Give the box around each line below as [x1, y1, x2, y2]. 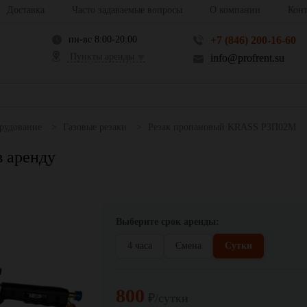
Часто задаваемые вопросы [71, 5, 182, 15]
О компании [209, 5, 260, 15]
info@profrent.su [210, 52, 284, 64]
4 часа [127, 241, 152, 251]
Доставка [6, 5, 45, 15]
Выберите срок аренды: [116, 217, 219, 227]
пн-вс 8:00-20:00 [68, 34, 137, 45]
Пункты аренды [66, 51, 137, 62]
